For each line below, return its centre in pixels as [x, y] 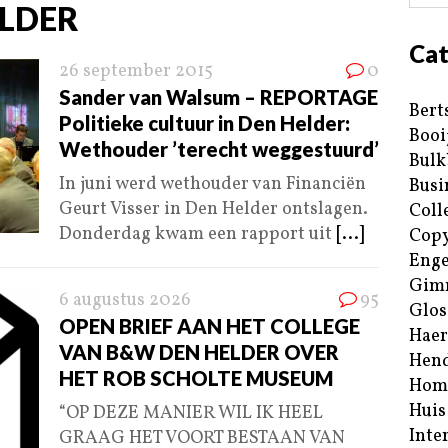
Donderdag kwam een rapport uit [197, 235]
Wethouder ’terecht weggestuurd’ [219, 149]
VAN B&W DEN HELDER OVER [199, 352]
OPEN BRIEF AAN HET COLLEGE [209, 326]
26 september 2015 [136, 72]
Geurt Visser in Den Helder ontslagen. [213, 210]
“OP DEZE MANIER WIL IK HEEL [191, 414]
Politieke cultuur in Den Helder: [204, 123]
